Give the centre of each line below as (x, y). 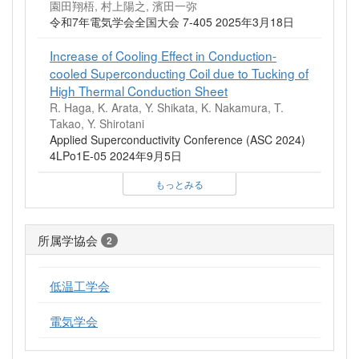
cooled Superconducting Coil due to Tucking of (179, 73)
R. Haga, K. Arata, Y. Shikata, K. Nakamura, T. (167, 107)
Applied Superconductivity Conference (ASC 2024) (177, 139)
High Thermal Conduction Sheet (139, 90)
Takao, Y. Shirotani (97, 123)
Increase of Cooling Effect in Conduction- (163, 55)
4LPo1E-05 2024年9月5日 (116, 155)
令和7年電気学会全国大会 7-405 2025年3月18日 (172, 21)
